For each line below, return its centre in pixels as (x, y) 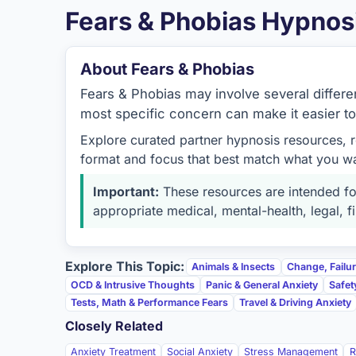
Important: (126, 191)
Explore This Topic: (125, 267)
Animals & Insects (234, 266)
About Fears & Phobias (167, 70)
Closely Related (114, 325)
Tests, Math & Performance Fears (150, 302)
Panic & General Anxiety (262, 284)
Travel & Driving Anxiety (296, 302)
